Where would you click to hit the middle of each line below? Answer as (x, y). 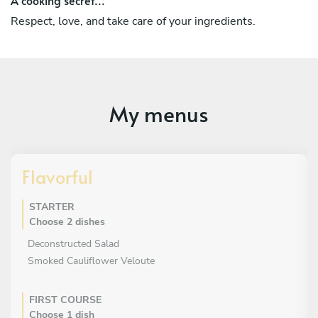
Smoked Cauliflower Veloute (91, 261)
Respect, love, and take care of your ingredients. (133, 21)
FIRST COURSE (65, 300)
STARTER (52, 207)
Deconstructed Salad (73, 243)
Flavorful (57, 176)
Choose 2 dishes (67, 221)
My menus (159, 113)
